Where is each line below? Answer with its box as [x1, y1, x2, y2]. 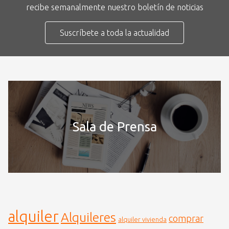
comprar [169, 213, 203, 223]
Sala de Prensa [72, 119, 157, 134]
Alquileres [61, 210, 116, 224]
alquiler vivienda [118, 215, 167, 223]
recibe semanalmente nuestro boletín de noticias [26, 2, 203, 12]
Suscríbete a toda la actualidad [60, 28, 169, 37]
